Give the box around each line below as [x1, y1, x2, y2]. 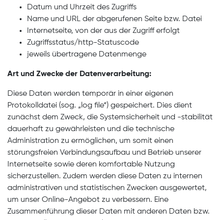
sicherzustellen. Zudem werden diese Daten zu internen [7, 172, 202, 180]
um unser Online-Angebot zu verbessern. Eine [7, 196, 168, 204]
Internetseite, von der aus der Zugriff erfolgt [27, 27, 180, 35]
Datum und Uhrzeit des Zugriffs [27, 3, 137, 11]
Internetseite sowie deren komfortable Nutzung [7, 161, 175, 168]
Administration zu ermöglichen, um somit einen [7, 137, 173, 145]
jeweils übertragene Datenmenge [27, 51, 146, 58]
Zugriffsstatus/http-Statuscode [27, 39, 139, 47]
